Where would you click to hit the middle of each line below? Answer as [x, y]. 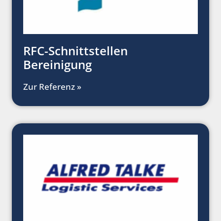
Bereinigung [57, 65]
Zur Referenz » [52, 87]
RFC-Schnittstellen [75, 51]
